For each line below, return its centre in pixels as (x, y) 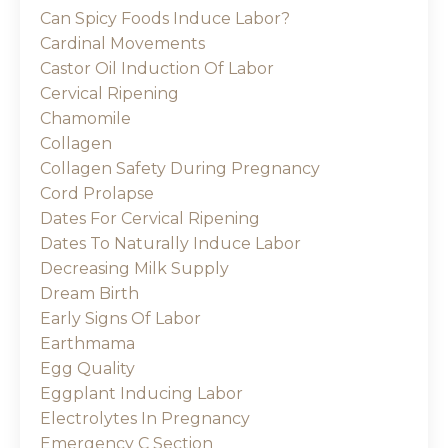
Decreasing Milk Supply (134, 269)
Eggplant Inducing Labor (141, 394)
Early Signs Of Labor (120, 319)
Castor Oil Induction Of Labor (157, 69)
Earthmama (87, 344)
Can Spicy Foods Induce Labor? (165, 19)
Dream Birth (89, 294)
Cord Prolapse (97, 194)
